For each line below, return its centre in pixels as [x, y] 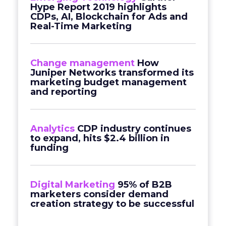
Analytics [52, 129]
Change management [82, 63]
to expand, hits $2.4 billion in [100, 138]
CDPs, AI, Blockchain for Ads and [109, 17]
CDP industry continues [134, 129]
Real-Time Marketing [81, 26]
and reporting [64, 92]
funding [49, 148]
